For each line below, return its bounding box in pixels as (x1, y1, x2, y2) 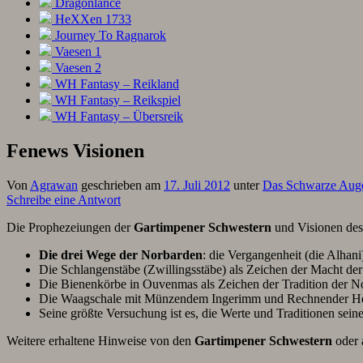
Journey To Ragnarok (52, 28, 166, 43)
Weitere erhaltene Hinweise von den (6, 334, 194, 348)
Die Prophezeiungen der (6, 220, 134, 235)
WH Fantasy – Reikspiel (52, 93, 181, 108)
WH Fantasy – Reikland (52, 77, 179, 92)
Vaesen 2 (52, 61, 101, 75)
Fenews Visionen (6, 140, 144, 162)
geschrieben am (78, 178, 164, 193)
